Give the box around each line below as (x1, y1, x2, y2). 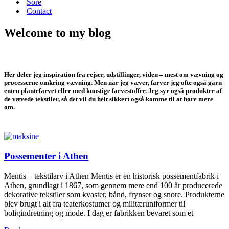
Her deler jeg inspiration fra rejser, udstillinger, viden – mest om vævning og (4, 71, 223, 79)
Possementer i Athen (4, 151, 88, 162)
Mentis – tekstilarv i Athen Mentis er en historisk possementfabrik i (4, 171, 219, 180)
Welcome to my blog (4, 26, 111, 39)
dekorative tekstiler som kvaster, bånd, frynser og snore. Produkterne (4, 190, 224, 199)
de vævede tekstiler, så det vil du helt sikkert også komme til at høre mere (4, 95, 213, 103)
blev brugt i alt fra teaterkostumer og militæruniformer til (4, 199, 185, 208)
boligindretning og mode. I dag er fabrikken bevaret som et (4, 208, 193, 217)
